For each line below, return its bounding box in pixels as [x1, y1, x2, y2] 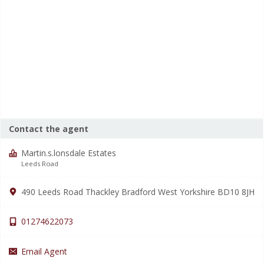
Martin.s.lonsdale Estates [21, 147, 117, 159]
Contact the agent [9, 123, 89, 134]
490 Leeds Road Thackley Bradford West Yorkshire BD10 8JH [21, 186, 255, 198]
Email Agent [21, 245, 68, 257]
